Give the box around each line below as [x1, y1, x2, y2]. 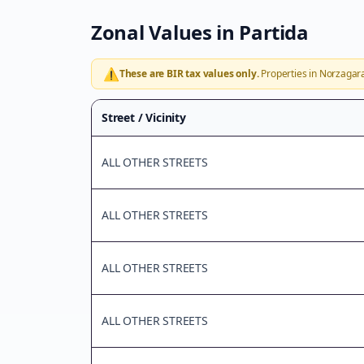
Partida [239, 19, 309, 45]
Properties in [258, 67, 319, 80]
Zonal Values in [91, 19, 240, 45]
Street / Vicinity [102, 110, 186, 125]
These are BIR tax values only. [119, 67, 259, 80]
